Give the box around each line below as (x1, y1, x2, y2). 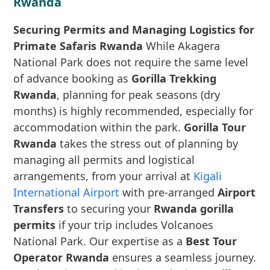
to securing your (64, 201, 154, 216)
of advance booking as (13, 71, 132, 86)
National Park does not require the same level (13, 55, 249, 69)
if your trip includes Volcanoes (55, 218, 214, 232)
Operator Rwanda (13, 250, 110, 265)
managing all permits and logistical (13, 152, 195, 167)
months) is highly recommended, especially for (13, 104, 254, 118)
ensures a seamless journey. (109, 250, 257, 265)
